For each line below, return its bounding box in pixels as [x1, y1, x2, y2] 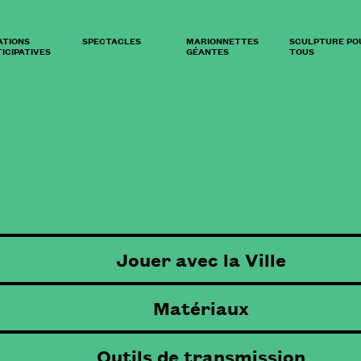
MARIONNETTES [185, 33, 259, 48]
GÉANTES [185, 44, 229, 58]
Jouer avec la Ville [116, 247, 287, 272]
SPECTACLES [81, 33, 141, 48]
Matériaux [153, 296, 250, 320]
